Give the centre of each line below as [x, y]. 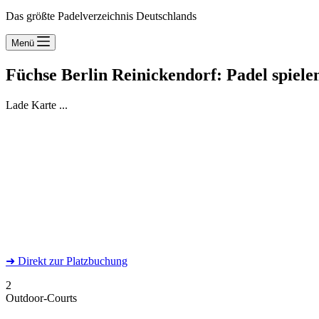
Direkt [33, 261]
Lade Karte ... [37, 105]
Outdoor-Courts [41, 298]
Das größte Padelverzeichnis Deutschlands [101, 16]
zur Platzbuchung [88, 261]
